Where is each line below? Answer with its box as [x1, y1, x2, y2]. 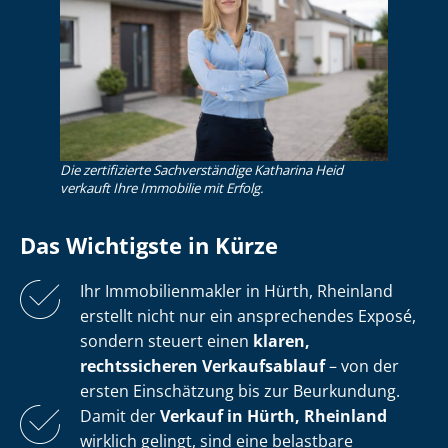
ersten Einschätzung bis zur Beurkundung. [80, 380, 400, 403]
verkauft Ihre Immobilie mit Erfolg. [60, 179, 264, 198]
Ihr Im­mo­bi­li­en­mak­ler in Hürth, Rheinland [80, 280, 393, 303]
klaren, [253, 330, 310, 353]
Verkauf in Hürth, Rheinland [160, 405, 387, 428]
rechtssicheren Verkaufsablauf [80, 355, 325, 378]
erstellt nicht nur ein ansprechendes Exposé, [80, 305, 416, 328]
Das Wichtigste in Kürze [20, 231, 278, 261]
